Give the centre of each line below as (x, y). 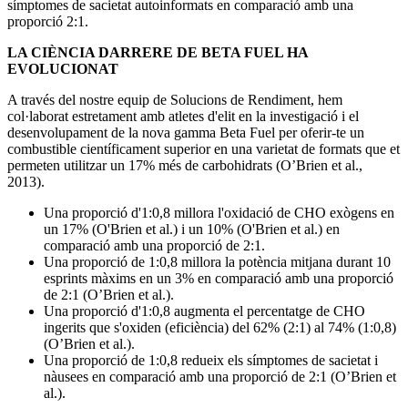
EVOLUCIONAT (63, 69)
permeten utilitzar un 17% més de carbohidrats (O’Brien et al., (185, 166)
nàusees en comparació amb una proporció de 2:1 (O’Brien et (220, 377)
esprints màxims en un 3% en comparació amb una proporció (219, 279)
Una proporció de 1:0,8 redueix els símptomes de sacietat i (211, 361)
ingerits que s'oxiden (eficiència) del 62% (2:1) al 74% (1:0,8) (220, 328)
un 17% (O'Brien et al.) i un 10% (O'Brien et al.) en (192, 229)
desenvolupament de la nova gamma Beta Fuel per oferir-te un (186, 133)
